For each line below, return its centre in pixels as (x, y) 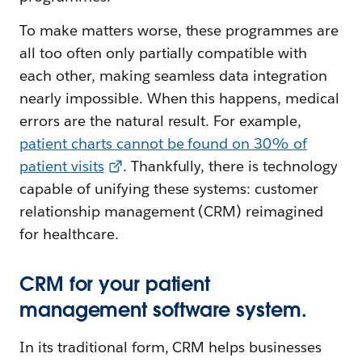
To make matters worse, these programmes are (179, 30)
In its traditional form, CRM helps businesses (171, 347)
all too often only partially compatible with (164, 53)
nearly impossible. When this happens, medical (180, 98)
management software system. (163, 309)
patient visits (62, 166)
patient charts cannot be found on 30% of (164, 143)
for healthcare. (69, 234)
